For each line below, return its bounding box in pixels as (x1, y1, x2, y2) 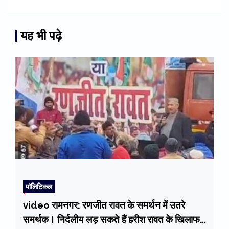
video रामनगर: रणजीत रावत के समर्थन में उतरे (23, 199, 185, 211)
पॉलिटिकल (26, 182, 52, 191)
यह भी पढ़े (20, 28, 62, 43)
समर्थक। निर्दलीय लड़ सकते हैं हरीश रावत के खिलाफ (23, 214, 200, 225)
